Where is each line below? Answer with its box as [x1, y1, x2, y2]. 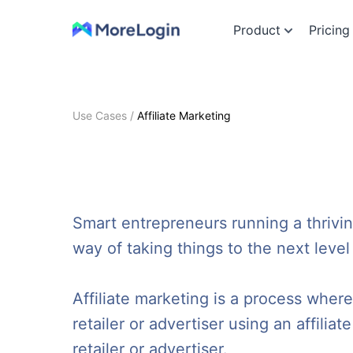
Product [233, 22, 281, 38]
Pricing [309, 22, 350, 38]
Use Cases [72, 109, 127, 122]
